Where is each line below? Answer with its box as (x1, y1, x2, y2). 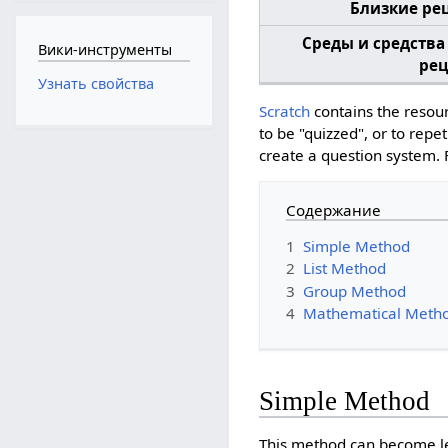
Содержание (286, 200, 382, 221)
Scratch (259, 101, 311, 122)
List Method (303, 258, 387, 279)
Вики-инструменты (37, 39, 172, 59)
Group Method (303, 280, 407, 301)
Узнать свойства (37, 74, 154, 94)
